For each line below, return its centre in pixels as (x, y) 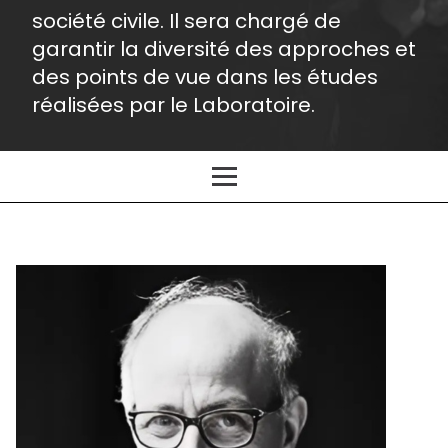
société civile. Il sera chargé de (186, 21)
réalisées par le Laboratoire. (173, 105)
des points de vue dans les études (205, 77)
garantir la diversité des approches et (224, 49)
